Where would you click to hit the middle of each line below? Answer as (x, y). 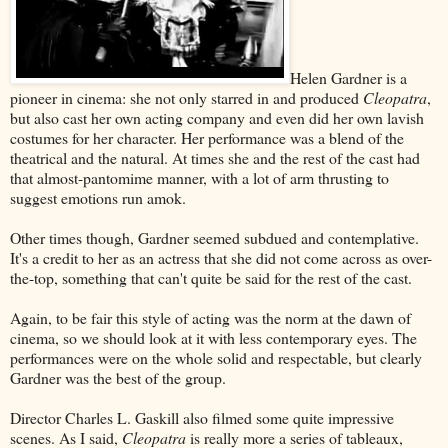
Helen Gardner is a (348, 77)
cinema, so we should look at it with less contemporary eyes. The (213, 337)
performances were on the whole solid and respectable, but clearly (216, 357)
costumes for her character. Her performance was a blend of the (207, 137)
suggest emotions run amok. (98, 197)
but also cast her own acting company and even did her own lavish (217, 117)
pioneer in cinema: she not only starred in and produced (186, 97)
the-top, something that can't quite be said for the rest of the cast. (211, 277)
